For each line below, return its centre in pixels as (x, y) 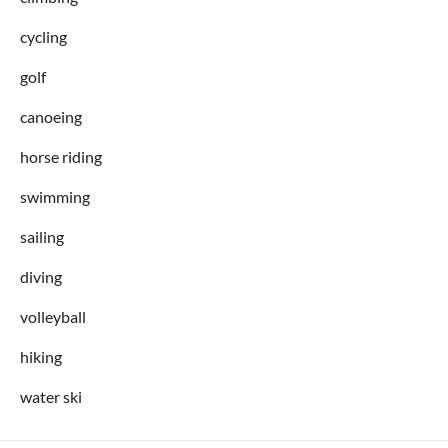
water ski (51, 396)
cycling (43, 36)
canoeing (51, 116)
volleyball (53, 316)
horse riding (61, 156)
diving (41, 276)
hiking (41, 356)
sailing (42, 236)
